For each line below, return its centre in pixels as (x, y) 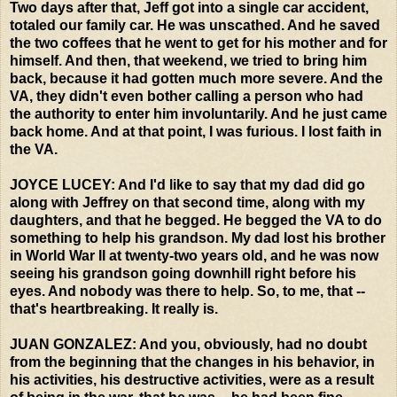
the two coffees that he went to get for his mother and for (198, 43)
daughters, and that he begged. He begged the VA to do (196, 220)
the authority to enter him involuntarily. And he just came (198, 113)
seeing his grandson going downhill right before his (183, 273)
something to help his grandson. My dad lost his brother (198, 237)
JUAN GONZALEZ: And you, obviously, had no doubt (188, 344)
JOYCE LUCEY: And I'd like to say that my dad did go (187, 184)
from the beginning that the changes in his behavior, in (192, 362)
